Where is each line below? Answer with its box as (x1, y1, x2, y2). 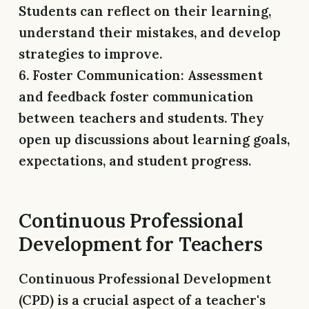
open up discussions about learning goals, (19, 130, 290, 148)
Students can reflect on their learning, (19, 2, 271, 19)
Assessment (184, 66, 263, 83)
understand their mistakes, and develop (19, 23, 281, 41)
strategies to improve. (19, 45, 162, 62)
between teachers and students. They (19, 109, 264, 126)
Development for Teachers (19, 231, 263, 257)
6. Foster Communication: (19, 66, 184, 83)
